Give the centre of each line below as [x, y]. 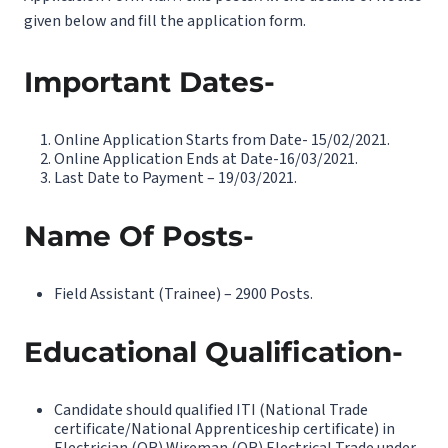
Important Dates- [149, 81]
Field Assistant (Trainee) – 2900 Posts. [183, 293]
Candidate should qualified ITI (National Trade [211, 409]
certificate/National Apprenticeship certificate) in [224, 428]
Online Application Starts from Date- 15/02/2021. [222, 139]
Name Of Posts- [139, 235]
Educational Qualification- [213, 351]
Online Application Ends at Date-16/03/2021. [206, 158]
